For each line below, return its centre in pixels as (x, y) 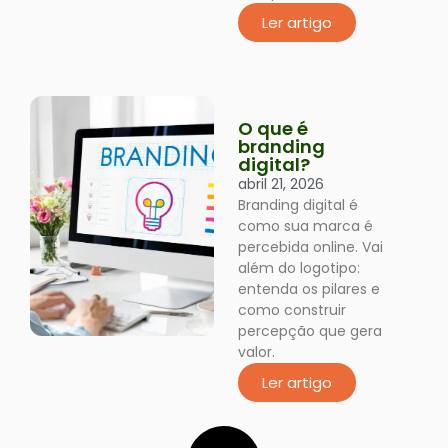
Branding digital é (297, 205)
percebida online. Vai (310, 247)
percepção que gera (309, 331)
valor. (256, 352)
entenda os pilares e (308, 289)
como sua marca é (305, 226)
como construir (291, 310)
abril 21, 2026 (280, 184)
